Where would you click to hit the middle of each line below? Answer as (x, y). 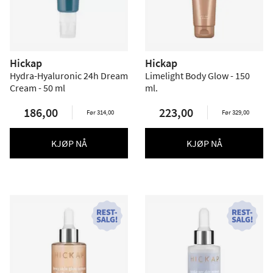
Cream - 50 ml (37, 88)
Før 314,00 (100, 112)
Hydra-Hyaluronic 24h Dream (69, 76)
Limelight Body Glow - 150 (197, 76)
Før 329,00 (236, 112)
